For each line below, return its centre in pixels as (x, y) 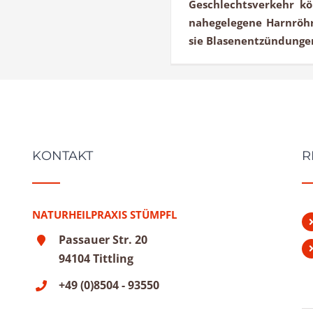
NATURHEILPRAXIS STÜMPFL (104, 215)
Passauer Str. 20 (103, 240)
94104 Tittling (96, 259)
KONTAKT (62, 156)
